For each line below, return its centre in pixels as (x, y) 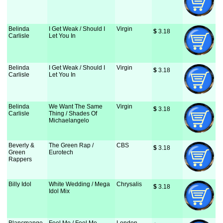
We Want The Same (76, 107)
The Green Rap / (71, 145)
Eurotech (61, 152)
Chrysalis (129, 184)
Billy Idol (20, 184)
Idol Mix (59, 191)
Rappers (20, 159)
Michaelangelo (69, 120)
